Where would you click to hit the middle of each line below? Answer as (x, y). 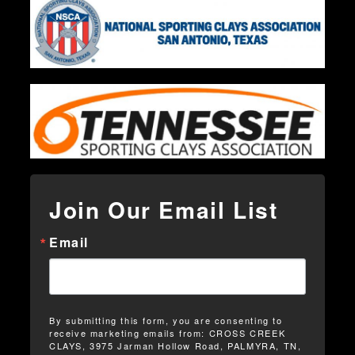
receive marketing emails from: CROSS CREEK (168, 333)
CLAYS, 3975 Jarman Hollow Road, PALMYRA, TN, (176, 346)
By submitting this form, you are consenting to (166, 321)
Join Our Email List (164, 210)
